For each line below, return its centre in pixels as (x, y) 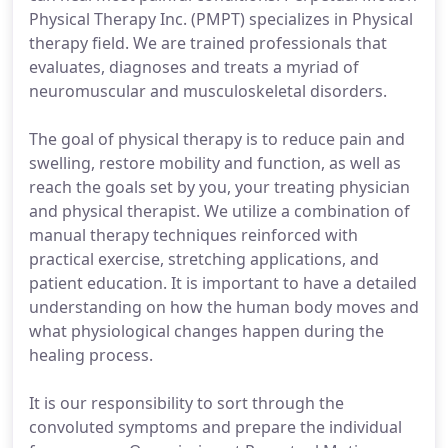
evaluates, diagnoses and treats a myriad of (194, 67)
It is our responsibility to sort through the (186, 403)
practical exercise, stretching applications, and (204, 259)
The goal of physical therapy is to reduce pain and (217, 139)
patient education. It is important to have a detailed (223, 283)
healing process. (91, 355)
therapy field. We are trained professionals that (208, 43)
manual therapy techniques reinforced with (193, 235)
